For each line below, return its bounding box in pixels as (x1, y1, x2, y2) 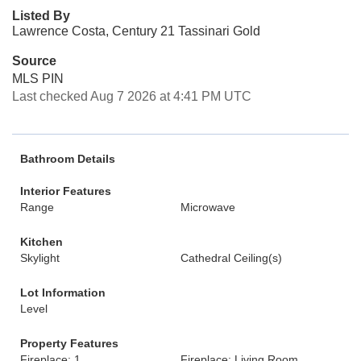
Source (12, 54, 56, 68)
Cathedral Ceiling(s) (180, 251, 282, 264)
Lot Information (20, 286, 106, 299)
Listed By (12, 9, 70, 23)
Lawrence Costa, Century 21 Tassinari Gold (12, 24, 260, 38)
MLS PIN (12, 72, 64, 85)
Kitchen (20, 235, 63, 248)
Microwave (180, 201, 235, 214)
